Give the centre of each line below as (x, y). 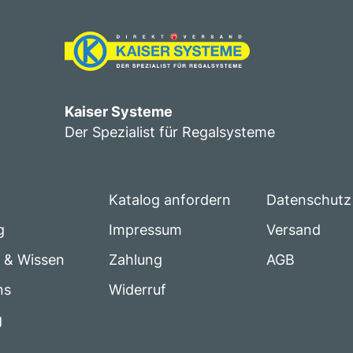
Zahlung (136, 260)
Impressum (145, 230)
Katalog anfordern (170, 200)
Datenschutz (309, 200)
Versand (294, 230)
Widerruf (137, 290)
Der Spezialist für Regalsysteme (170, 132)
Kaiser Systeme (119, 111)
